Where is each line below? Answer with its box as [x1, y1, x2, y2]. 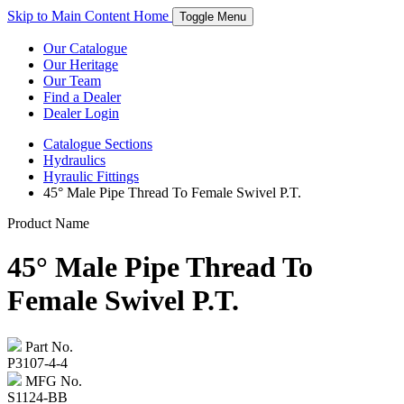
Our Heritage [43, 57, 118, 72]
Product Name [7, 216, 89, 231]
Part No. [22, 338, 73, 354]
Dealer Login [43, 106, 119, 121]
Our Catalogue [43, 41, 127, 56]
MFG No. [22, 372, 82, 389]
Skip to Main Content [7, 8, 133, 23]
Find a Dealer [43, 89, 121, 105]
